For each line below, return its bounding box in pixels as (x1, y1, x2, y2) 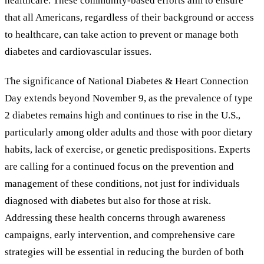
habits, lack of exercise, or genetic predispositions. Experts (5, 144, 250, 156)
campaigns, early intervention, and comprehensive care (5, 229, 235, 241)
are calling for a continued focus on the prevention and (5, 161, 234, 173)
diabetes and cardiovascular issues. (5, 45, 151, 57)
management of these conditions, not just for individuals (5, 178, 240, 190)
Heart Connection (173, 75, 249, 87)
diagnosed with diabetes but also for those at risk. (5, 195, 211, 207)
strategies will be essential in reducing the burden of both (5, 246, 244, 258)
